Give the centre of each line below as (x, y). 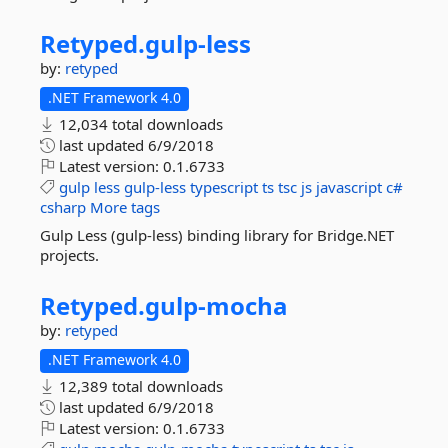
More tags (125, 207)
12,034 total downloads (139, 124)
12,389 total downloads (139, 386)
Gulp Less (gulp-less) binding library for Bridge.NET (217, 235)
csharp (63, 207)
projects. (69, 255)
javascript (349, 187)
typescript (224, 187)
